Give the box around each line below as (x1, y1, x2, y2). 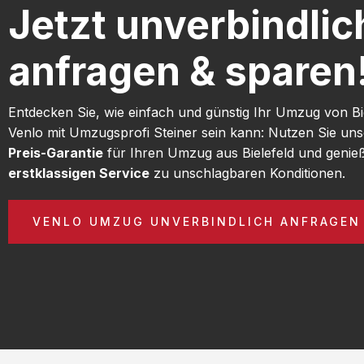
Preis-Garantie (8, 144, 103, 161)
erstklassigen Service (8, 164, 149, 181)
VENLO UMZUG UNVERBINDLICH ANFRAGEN (32, 214, 361, 228)
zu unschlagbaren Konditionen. (149, 164, 345, 181)
